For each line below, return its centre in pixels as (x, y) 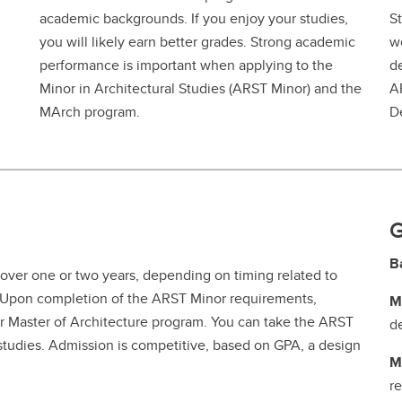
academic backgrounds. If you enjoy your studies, (194, 18)
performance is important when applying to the (186, 65)
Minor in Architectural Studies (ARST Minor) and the (201, 88)
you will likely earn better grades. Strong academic (197, 41)
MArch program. (92, 111)
